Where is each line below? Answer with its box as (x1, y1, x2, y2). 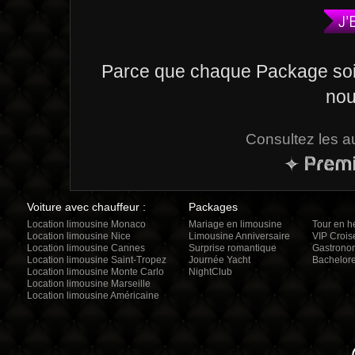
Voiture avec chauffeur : (26, 200, 146, 213)
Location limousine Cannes (26, 242, 145, 254)
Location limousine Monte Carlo (26, 266, 164, 277)
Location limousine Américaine (26, 290, 159, 301)
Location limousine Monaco (26, 219, 146, 230)
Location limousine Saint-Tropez (26, 254, 166, 265)
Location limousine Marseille (26, 278, 151, 289)
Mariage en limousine (188, 219, 282, 230)
